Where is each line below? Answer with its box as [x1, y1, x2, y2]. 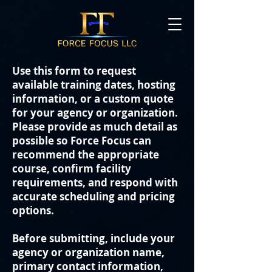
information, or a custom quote [12, 92, 174, 106]
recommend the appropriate [12, 148, 159, 161]
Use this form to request [12, 64, 136, 78]
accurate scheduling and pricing [12, 189, 175, 203]
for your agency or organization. [12, 106, 178, 120]
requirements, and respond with [12, 175, 178, 189]
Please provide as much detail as [12, 120, 177, 134]
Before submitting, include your [12, 231, 175, 245]
